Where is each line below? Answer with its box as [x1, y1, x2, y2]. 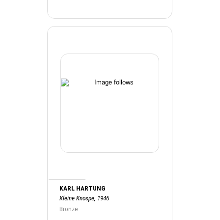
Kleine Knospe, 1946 [59, 194, 110, 202]
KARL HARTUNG [59, 184, 106, 192]
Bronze [59, 205, 79, 213]
